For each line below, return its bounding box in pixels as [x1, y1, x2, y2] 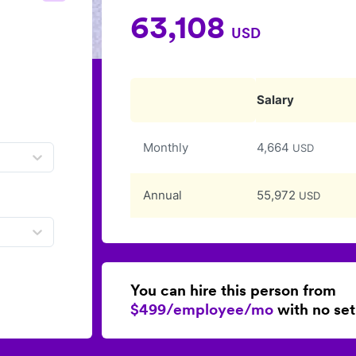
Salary [256, 92, 294, 107]
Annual [142, 188, 182, 203]
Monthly [142, 140, 188, 155]
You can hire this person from [130, 281, 336, 300]
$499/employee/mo [130, 300, 273, 319]
